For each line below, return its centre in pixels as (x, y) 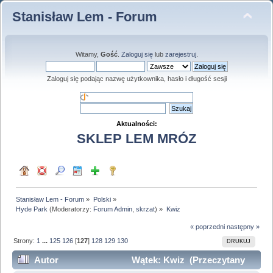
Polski (102, 199)
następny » (243, 227)
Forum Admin (113, 209)
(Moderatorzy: (71, 209)
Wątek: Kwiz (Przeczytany (187, 260)
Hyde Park (32, 209)
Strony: (25, 240)
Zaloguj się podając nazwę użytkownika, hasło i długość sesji (136, 79)
